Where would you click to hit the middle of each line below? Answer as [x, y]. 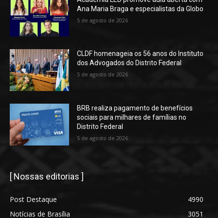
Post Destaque [33, 199]
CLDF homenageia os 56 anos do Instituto [140, 54]
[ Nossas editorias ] [47, 176]
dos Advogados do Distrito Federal [129, 63]
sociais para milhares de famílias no [132, 118]
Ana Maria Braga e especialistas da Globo [140, 9]
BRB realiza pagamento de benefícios [135, 108]
